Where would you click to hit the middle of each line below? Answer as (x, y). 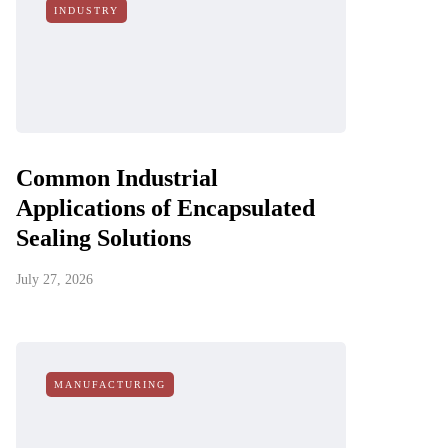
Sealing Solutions (103, 238)
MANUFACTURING (110, 384)
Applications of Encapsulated (165, 208)
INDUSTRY (86, 10)
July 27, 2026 (54, 279)
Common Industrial (117, 178)
